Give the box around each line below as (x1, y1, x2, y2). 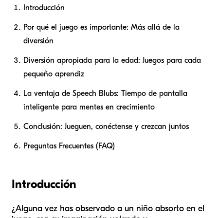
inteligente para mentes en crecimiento (23, 103, 155, 112)
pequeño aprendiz (23, 70, 84, 79)
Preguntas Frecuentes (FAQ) (23, 142, 115, 151)
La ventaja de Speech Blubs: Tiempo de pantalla (23, 89, 187, 98)
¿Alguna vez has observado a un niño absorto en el (12, 203, 204, 214)
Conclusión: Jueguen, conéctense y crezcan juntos (23, 122, 189, 131)
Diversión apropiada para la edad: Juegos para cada (23, 56, 201, 65)
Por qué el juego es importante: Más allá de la (23, 23, 180, 32)
